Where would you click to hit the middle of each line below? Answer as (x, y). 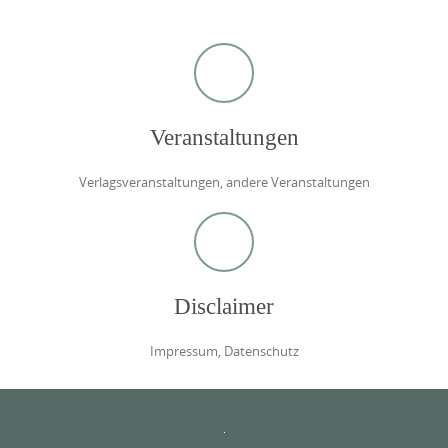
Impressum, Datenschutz (224, 351)
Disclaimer (224, 307)
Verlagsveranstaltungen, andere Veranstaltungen (224, 182)
